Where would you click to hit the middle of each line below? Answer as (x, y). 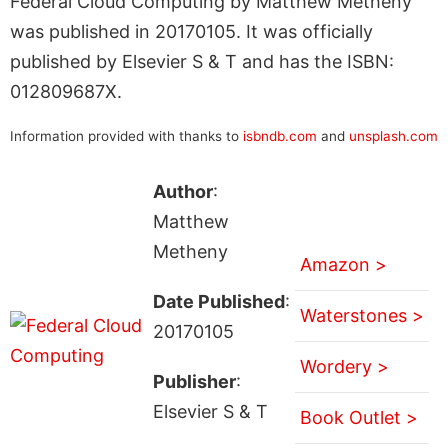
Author (182, 191)
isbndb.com (280, 135)
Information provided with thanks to (126, 135)
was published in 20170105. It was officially (191, 31)
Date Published (218, 301)
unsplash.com (393, 135)
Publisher (194, 381)
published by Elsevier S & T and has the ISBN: (202, 61)
